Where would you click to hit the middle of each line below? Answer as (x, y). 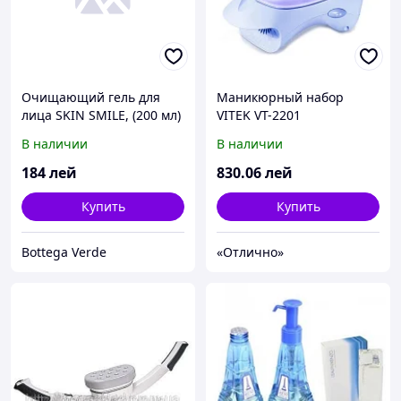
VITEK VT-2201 (259, 115)
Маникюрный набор (280, 98)
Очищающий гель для (91, 98)
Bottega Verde (64, 252)
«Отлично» (250, 252)
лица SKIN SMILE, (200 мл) (101, 115)
